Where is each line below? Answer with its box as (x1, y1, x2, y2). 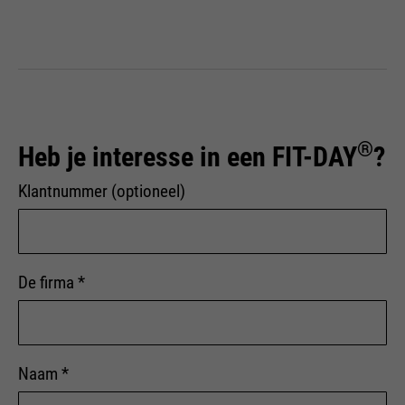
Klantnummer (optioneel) (18, 181, 185, 202)
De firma (18, 272, 78, 294)
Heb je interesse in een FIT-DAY (18, 141, 357, 174)
